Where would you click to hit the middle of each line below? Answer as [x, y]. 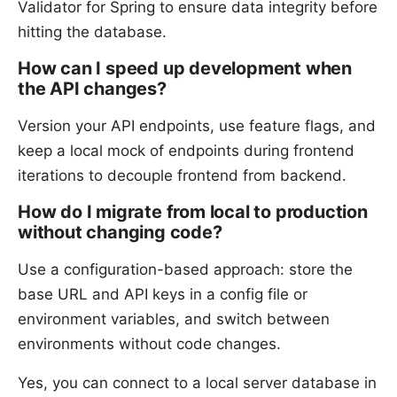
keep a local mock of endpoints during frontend [186, 150]
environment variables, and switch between [174, 319]
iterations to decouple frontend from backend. [182, 175]
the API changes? [92, 88]
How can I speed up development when [185, 68]
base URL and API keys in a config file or [163, 294]
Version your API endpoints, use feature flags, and [197, 125]
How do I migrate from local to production [193, 211]
